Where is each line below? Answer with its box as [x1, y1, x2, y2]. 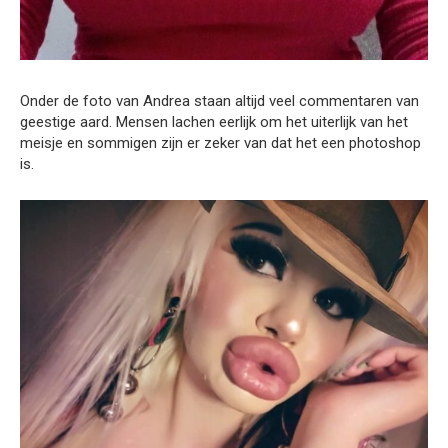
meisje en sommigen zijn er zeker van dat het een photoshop [20, 134, 421, 153]
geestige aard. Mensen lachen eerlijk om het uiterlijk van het [20, 113, 408, 132]
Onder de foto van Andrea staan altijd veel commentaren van [20, 92, 419, 111]
